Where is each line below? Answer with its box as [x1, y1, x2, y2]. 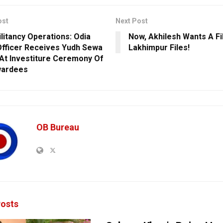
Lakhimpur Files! [128, 42, 190, 52]
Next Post [115, 16, 148, 25]
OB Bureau [36, 121, 79, 132]
